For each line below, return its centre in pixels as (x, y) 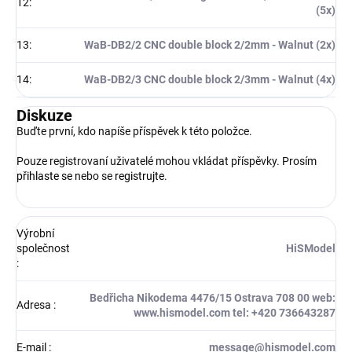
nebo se (93, 176)
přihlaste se (44, 176)
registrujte (139, 176)
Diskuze (44, 116)
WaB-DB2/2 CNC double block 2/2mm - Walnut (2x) (210, 45)
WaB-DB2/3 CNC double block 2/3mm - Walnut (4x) (210, 80)
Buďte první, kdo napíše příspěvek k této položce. (134, 132)
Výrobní (35, 234)
